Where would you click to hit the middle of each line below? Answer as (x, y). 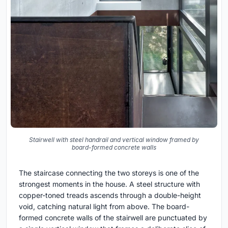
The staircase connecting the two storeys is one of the (109, 173)
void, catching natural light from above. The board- (104, 207)
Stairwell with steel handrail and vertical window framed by (114, 140)
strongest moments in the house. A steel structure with (109, 184)
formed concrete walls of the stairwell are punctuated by (113, 218)
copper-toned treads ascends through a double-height (110, 195)
